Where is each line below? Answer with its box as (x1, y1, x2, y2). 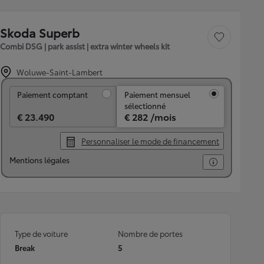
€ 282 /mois (124, 110, 176, 123)
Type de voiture (15, 228, 68, 239)
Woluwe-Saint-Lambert (16, 67, 103, 77)
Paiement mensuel (124, 89, 190, 100)
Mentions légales (9, 154, 70, 165)
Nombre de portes (118, 228, 183, 239)
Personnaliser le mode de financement (81, 136, 219, 146)
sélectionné (124, 100, 166, 111)
